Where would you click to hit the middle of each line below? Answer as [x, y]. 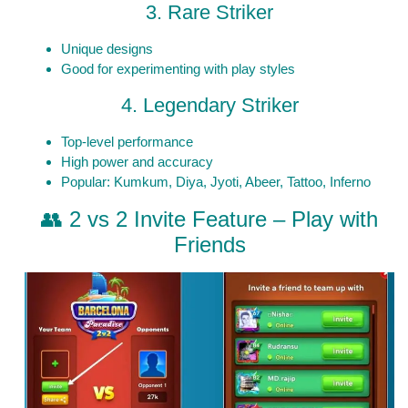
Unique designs [107, 49]
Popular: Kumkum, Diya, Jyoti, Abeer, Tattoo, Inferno [216, 182]
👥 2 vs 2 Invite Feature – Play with [209, 219]
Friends [209, 245]
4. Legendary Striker [209, 106]
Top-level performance [127, 142]
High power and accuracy [137, 162]
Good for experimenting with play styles [178, 69]
